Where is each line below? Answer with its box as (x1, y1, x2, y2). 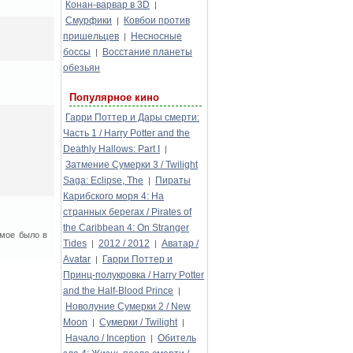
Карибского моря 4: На (63, 191, 164, 202)
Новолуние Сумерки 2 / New (65, 301, 191, 312)
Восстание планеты (102, 46, 192, 58)
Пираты (155, 175, 191, 186)
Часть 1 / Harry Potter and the (63, 128, 190, 139)
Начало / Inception (65, 333, 146, 344)
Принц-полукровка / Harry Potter (63, 269, 204, 281)
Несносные (131, 31, 182, 42)
